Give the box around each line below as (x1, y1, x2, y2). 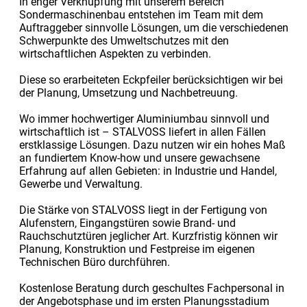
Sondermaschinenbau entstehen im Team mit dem (19, 8, 263, 21)
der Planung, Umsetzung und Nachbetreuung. (19, 86, 238, 99)
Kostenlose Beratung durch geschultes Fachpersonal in (19, 281, 284, 295)
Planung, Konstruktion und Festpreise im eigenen (19, 242, 255, 256)
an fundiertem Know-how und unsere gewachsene (19, 151, 260, 164)
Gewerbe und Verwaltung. (19, 177, 143, 191)
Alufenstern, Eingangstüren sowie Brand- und (19, 216, 236, 230)
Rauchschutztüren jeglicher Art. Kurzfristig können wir (19, 229, 278, 243)
